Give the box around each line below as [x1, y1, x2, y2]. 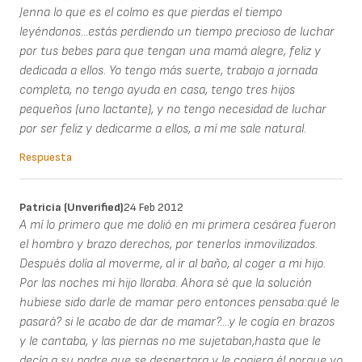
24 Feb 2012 [124, 200, 183, 215]
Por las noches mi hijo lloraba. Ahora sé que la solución [19, 276, 312, 292]
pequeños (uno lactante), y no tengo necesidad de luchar [19, 102, 326, 118]
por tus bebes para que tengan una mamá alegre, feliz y [19, 44, 321, 60]
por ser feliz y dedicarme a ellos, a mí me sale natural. [19, 121, 306, 137]
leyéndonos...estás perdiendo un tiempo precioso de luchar [19, 24, 335, 40]
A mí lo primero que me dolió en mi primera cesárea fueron [19, 217, 336, 234]
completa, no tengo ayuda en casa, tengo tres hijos [19, 82, 295, 99]
